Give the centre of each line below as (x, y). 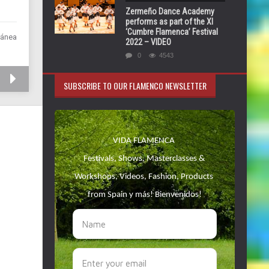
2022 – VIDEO (148, 42)
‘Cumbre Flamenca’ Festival (172, 32)
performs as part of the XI (169, 22)
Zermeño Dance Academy (170, 11)
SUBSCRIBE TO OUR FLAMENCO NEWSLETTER (135, 86)
